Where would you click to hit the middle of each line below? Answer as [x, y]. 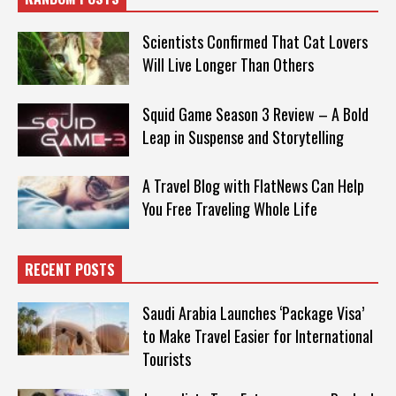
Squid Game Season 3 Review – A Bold [255, 114]
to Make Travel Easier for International [257, 335]
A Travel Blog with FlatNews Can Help [253, 186]
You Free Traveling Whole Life [229, 209]
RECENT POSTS [70, 269]
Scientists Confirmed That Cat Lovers [255, 42]
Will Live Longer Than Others [228, 65]
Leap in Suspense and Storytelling [243, 137]
